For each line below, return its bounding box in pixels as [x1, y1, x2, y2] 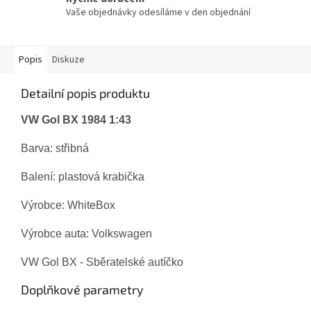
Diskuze [52, 53, 85, 67]
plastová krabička [58, 171, 144, 183]
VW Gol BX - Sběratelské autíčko [21, 256, 183, 269]
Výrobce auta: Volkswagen [21, 228, 152, 240]
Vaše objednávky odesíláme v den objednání [66, 5, 251, 19]
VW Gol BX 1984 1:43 [21, 114, 131, 126]
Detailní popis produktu [21, 85, 150, 101]
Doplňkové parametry [21, 282, 144, 298]
